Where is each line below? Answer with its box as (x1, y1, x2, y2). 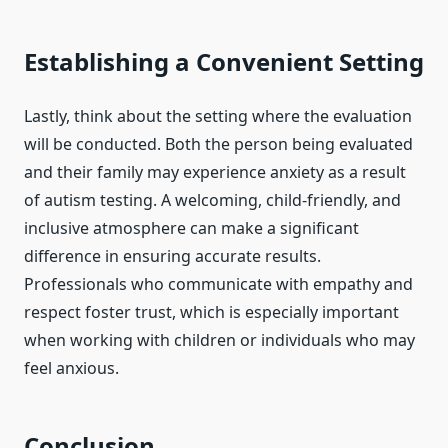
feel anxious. (24, 357, 119, 380)
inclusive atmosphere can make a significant (24, 217, 359, 240)
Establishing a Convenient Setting (24, 45, 424, 79)
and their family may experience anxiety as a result (24, 161, 406, 184)
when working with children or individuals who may (24, 329, 415, 352)
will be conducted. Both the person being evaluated (24, 133, 413, 156)
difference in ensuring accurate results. (24, 245, 321, 268)
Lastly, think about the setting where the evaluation (24, 105, 412, 128)
